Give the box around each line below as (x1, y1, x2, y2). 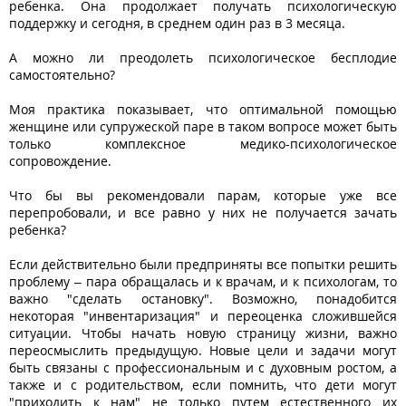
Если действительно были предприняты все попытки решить (9, 255, 397, 273)
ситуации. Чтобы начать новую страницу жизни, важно (9, 324, 397, 342)
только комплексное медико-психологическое (9, 134, 397, 152)
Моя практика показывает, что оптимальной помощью (9, 100, 397, 118)
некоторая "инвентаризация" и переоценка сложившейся (9, 306, 397, 324)
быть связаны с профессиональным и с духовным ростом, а (9, 358, 397, 376)
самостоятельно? (9, 65, 115, 83)
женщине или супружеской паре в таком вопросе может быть (9, 117, 397, 135)
